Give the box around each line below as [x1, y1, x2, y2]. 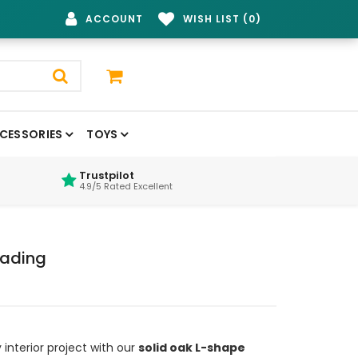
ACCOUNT [86, 12, 143, 26]
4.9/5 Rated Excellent [79, 179, 173, 193]
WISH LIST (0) [183, 12, 261, 26]
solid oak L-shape [138, 339, 245, 356]
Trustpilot [79, 167, 134, 183]
